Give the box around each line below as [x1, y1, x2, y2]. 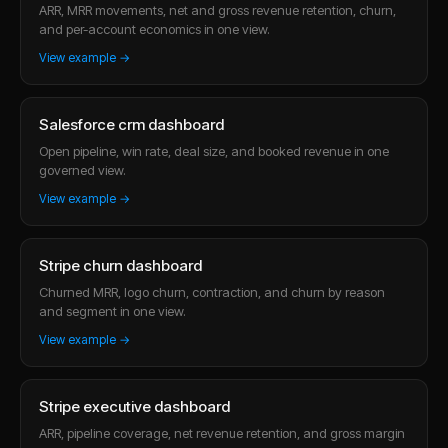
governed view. [39, 161, 126, 178]
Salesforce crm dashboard [39, 114, 224, 134]
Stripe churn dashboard [39, 255, 202, 275]
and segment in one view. [39, 302, 186, 319]
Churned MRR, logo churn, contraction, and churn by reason [39, 283, 385, 300]
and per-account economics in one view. [39, 20, 270, 37]
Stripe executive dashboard [39, 396, 230, 416]
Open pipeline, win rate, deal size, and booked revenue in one [39, 142, 389, 159]
